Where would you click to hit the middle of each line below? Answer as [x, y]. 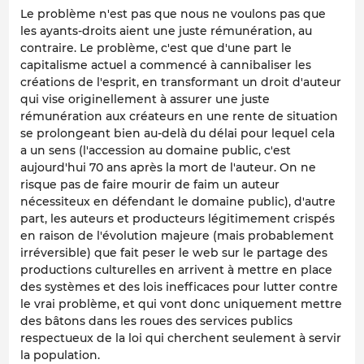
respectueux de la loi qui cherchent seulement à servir [181, 338]
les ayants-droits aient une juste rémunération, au [166, 31]
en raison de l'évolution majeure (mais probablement [177, 236]
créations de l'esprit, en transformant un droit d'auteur [181, 82]
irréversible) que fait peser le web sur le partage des [174, 253]
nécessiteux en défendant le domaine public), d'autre [178, 202]
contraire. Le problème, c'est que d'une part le [156, 48]
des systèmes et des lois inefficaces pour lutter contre [179, 287]
